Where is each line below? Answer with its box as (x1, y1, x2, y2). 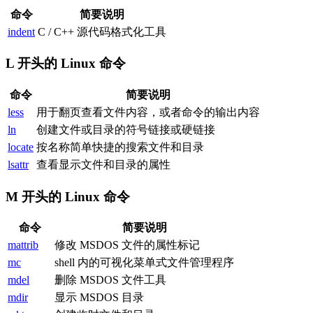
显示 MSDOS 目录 (54, 291, 144, 304)
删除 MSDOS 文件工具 (54, 274, 166, 286)
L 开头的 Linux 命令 (6, 56, 126, 71)
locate (8, 141, 34, 153)
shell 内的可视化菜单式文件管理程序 (54, 256, 234, 269)
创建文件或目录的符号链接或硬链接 (36, 124, 215, 136)
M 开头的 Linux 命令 (6, 189, 130, 204)
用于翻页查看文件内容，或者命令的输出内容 (36, 106, 260, 118)
